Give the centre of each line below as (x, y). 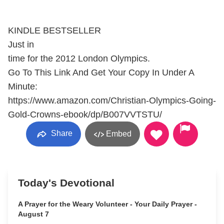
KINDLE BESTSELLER (54, 30)
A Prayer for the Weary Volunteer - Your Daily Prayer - (107, 204)
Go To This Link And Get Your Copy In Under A (101, 72)
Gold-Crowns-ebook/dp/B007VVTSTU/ (85, 114)
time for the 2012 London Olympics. (79, 58)
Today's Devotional (66, 183)
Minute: (23, 86)
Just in (21, 44)
